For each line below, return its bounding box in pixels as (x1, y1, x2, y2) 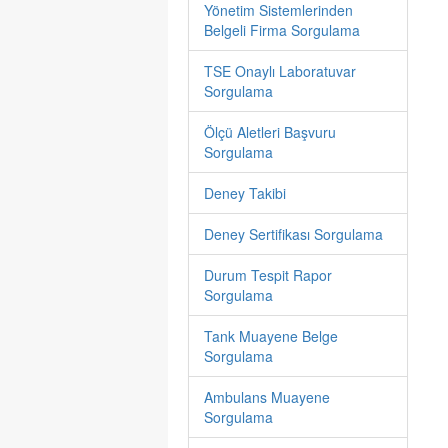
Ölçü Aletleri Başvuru (204, 122, 336, 142)
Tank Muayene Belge (204, 326, 338, 346)
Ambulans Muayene (204, 387, 330, 407)
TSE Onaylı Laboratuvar (204, 61, 356, 81)
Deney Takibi (204, 183, 286, 203)
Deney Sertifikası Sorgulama (204, 224, 383, 244)
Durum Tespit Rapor (204, 265, 332, 285)
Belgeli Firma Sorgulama (204, 20, 360, 40)
